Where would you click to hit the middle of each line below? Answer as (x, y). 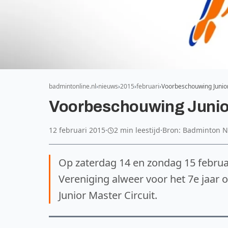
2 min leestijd (137, 130)
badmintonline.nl (73, 86)
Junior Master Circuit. (108, 195)
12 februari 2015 (77, 130)
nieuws (108, 86)
